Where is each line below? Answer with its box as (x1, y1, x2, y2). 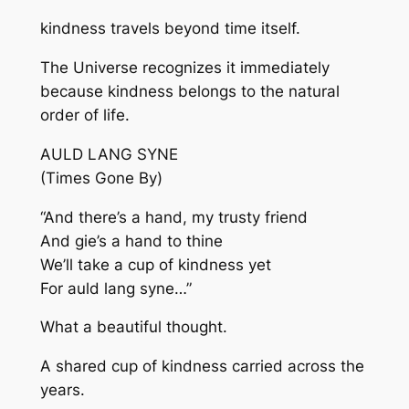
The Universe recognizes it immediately (39, 58, 330, 78)
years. (39, 381, 85, 400)
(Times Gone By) (39, 168, 163, 187)
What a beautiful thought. (39, 318, 227, 337)
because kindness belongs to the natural (39, 82, 340, 101)
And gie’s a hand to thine (39, 231, 223, 250)
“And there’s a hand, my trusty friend (39, 207, 308, 226)
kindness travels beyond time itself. (39, 19, 300, 38)
